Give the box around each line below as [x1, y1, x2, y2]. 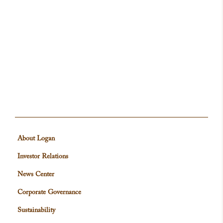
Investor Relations [17, 153, 68, 160]
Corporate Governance [17, 189, 81, 196]
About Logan [17, 135, 55, 142]
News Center [17, 171, 54, 178]
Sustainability [17, 207, 55, 214]
